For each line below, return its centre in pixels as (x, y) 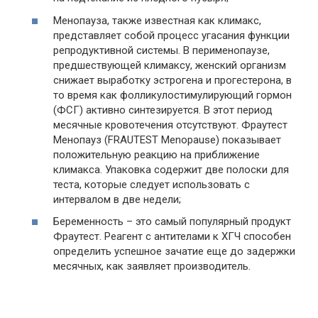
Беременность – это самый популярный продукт (172, 221)
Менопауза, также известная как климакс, (157, 20)
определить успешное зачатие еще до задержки (174, 251)
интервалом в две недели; (117, 199)
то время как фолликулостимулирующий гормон (172, 95)
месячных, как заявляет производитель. (152, 266)
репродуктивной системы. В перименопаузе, (161, 50)
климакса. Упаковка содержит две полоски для (171, 169)
